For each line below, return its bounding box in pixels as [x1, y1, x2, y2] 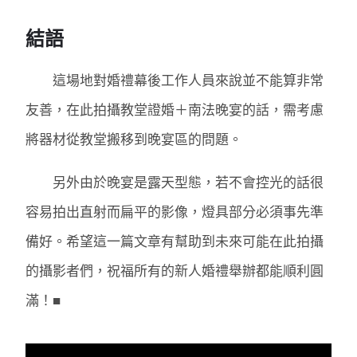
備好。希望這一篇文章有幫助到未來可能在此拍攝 [25, 230, 324, 251]
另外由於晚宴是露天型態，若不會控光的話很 [25, 171, 324, 192]
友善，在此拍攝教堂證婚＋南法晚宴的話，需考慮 [25, 99, 324, 120]
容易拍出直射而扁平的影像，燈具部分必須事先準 [25, 201, 324, 222]
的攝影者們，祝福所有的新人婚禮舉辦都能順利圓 [25, 260, 324, 280]
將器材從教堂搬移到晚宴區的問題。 [25, 128, 243, 149]
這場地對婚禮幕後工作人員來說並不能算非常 [25, 69, 324, 90]
